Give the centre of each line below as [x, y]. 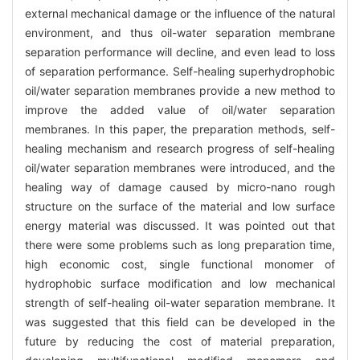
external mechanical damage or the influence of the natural [180, 13]
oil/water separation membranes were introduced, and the [180, 167]
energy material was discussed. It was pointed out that [180, 225]
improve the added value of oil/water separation [180, 109]
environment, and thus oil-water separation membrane [180, 32]
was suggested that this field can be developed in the [180, 321]
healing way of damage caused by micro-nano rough [180, 186]
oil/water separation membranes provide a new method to [180, 90]
